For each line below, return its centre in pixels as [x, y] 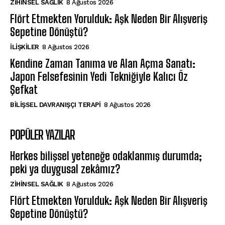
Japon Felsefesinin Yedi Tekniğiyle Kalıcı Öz [99, 76]
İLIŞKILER [25, 47]
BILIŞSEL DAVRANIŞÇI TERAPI [55, 104]
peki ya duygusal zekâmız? [65, 169]
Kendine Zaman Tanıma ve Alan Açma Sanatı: [103, 63]
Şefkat [24, 89]
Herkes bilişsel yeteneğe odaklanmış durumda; [106, 156]
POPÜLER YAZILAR [42, 135]
